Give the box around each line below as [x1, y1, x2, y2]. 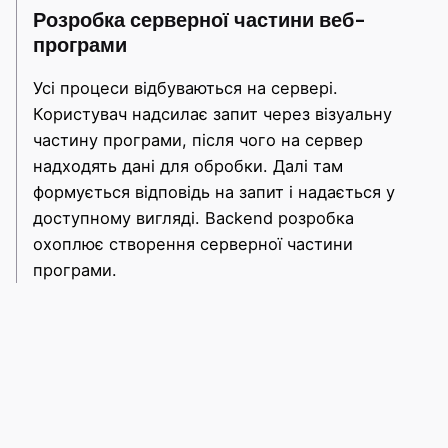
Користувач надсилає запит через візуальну [33, 103, 392, 124]
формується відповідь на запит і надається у [33, 181, 395, 202]
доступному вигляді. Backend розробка [33, 207, 354, 228]
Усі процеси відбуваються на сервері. [33, 77, 338, 98]
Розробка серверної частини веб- [33, 7, 366, 34]
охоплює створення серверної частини [33, 233, 353, 254]
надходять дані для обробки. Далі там [33, 155, 343, 176]
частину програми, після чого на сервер [33, 129, 363, 150]
